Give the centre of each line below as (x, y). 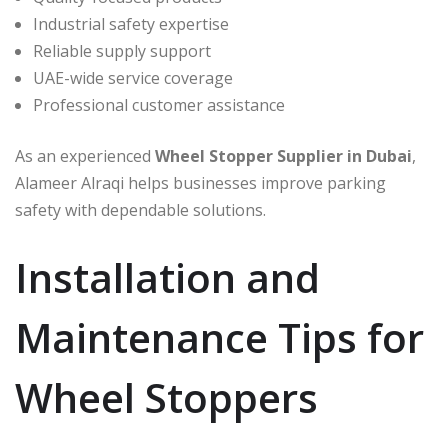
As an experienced (85, 156)
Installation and (167, 278)
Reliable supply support (122, 51)
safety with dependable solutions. (140, 210)
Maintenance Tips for (219, 338)
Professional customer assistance (159, 105)
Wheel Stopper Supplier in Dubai (283, 156)
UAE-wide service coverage (133, 78)
